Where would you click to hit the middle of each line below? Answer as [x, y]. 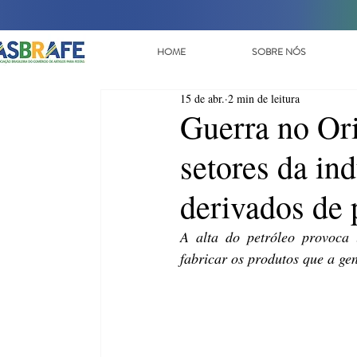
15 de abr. [202, 98]
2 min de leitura [264, 98]
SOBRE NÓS [279, 52]
